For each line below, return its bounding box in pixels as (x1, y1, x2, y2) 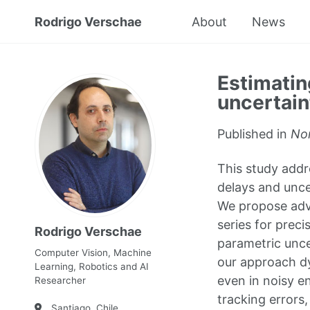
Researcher (35, 274, 86, 286)
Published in (217, 127, 291, 141)
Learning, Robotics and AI (35, 260, 149, 272)
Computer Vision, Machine (35, 246, 152, 258)
